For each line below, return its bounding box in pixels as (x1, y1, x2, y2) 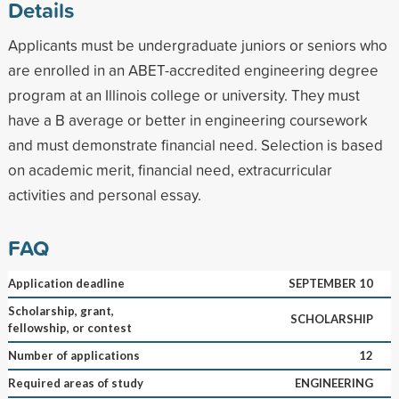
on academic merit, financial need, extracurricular (7, 159, 332, 180)
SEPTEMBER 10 (288, 275, 373, 290)
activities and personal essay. (7, 183, 201, 205)
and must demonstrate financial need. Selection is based (7, 134, 383, 155)
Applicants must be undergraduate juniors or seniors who (7, 34, 387, 55)
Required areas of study (7, 375, 143, 390)
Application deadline (7, 275, 125, 290)
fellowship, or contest (7, 320, 132, 335)
